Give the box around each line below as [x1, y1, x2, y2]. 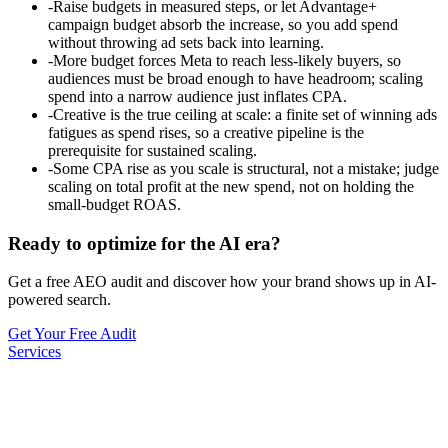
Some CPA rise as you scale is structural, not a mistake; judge [53, 159, 439, 177]
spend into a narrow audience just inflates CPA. [48, 87, 347, 105]
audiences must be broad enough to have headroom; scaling [48, 69, 423, 87]
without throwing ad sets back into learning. [48, 33, 324, 51]
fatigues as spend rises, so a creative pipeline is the [48, 123, 364, 141]
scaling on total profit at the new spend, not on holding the [48, 177, 414, 195]
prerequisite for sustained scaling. [48, 141, 257, 159]
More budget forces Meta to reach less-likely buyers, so [53, 51, 401, 69]
